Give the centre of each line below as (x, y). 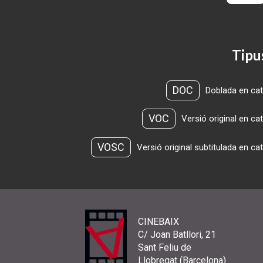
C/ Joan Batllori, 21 (177, 235)
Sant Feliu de (165, 248)
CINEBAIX (159, 222)
